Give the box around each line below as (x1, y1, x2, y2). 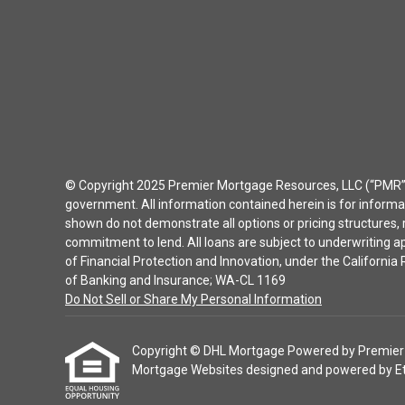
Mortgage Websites (132, 363, 246, 377)
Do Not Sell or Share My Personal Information (65, 292, 322, 306)
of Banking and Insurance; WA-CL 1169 (65, 273, 286, 287)
